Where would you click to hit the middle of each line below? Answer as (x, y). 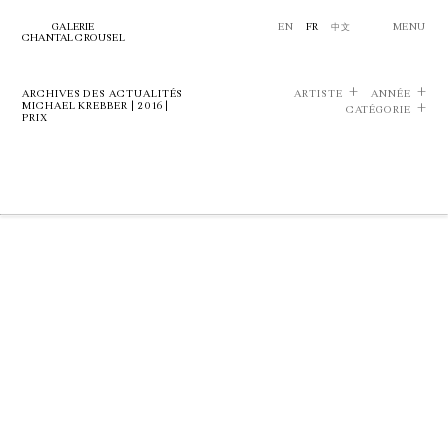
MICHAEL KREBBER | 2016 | (96, 106)
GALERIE (73, 27)
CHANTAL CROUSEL (73, 38)
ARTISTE (318, 94)
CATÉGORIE (378, 110)
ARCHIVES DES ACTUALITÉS (103, 94)
